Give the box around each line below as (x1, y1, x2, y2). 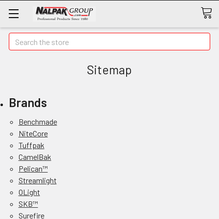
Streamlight (18, 175, 57, 185)
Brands (9, 95, 47, 109)
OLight (18, 187, 40, 197)
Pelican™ (18, 164, 48, 173)
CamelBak (18, 152, 51, 161)
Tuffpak (18, 140, 44, 150)
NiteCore (18, 129, 48, 138)
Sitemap (87, 62, 132, 77)
